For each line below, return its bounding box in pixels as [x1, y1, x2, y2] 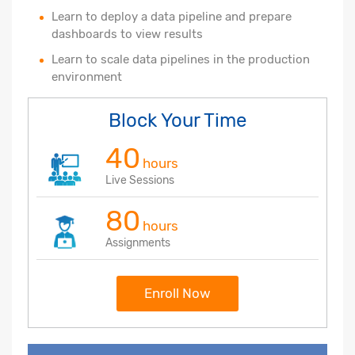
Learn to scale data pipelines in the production [52, 52, 310, 67]
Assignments [105, 235, 170, 250]
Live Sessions [105, 173, 174, 187]
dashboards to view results [52, 26, 203, 41]
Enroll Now [144, 284, 211, 301]
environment [52, 69, 122, 84]
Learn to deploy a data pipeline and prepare [52, 9, 292, 24]
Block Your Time [109, 109, 246, 132]
